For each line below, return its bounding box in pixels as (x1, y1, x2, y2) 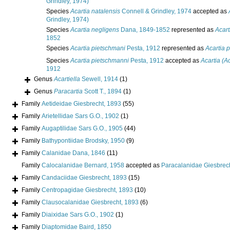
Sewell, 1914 (80, 75, 118, 83)
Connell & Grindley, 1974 (120, 8, 191, 15)
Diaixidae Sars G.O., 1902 (42, 211, 114, 219)
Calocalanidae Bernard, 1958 (42, 162, 124, 169)
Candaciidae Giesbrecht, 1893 (42, 174, 127, 182)
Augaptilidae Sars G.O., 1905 (42, 125, 123, 132)
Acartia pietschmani (70, 45, 125, 52)
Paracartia (54, 88, 83, 95)
